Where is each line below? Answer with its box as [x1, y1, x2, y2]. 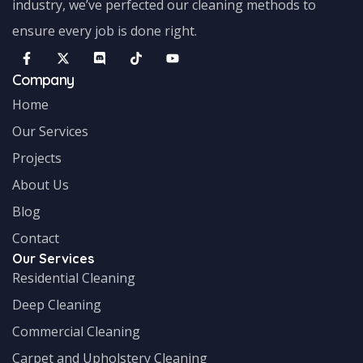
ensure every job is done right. [12, 21, 197, 40]
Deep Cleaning [12, 295, 101, 314]
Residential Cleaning [12, 268, 135, 287]
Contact [12, 228, 59, 247]
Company [12, 70, 74, 89]
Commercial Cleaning [12, 322, 140, 340]
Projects [12, 148, 62, 167]
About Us [12, 175, 69, 194]
